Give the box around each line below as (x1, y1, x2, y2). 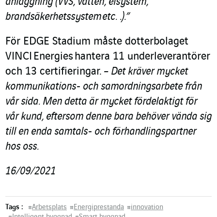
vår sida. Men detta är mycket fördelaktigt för (5, 96, 197, 108)
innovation (131, 203, 163, 212)
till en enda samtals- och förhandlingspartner (5, 126, 196, 138)
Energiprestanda (74, 203, 124, 212)
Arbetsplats (32, 203, 67, 212)
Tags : (5, 203, 23, 212)
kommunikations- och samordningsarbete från (5, 81, 202, 93)
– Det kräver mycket (103, 66, 188, 78)
